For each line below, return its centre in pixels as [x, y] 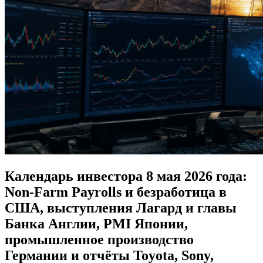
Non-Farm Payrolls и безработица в [116, 192]
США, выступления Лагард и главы [121, 208]
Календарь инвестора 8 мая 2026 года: [126, 176]
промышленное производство [99, 240]
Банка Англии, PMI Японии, [96, 224]
